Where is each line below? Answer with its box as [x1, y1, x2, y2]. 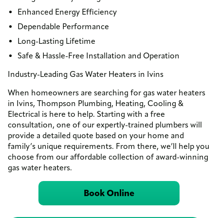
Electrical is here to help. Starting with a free [8, 109, 165, 119]
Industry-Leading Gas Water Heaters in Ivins [8, 69, 163, 79]
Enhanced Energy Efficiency [18, 7, 117, 17]
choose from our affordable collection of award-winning [8, 152, 208, 162]
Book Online [84, 187, 134, 199]
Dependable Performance [18, 21, 109, 31]
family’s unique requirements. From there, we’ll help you [8, 141, 209, 151]
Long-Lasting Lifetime [18, 36, 95, 46]
